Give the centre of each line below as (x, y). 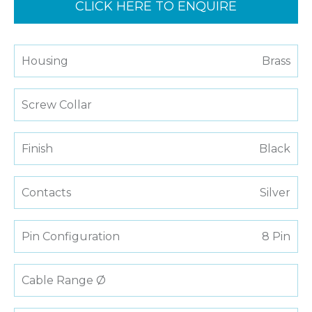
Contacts (46, 193)
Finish (37, 149)
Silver (275, 193)
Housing (45, 61)
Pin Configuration (71, 237)
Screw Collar (57, 105)
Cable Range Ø (64, 281)
